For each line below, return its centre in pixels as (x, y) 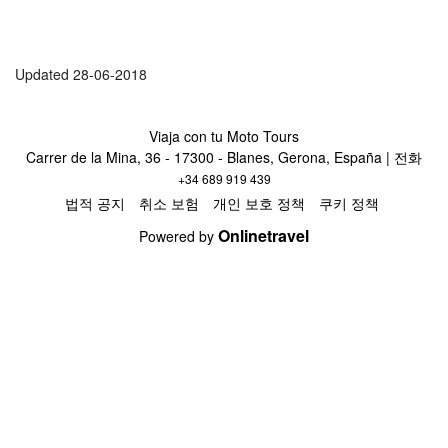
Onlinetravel (263, 235)
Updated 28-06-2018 (81, 74)
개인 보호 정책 (258, 202)
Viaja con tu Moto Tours (224, 135)
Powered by (178, 235)
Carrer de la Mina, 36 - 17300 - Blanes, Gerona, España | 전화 (224, 156)
